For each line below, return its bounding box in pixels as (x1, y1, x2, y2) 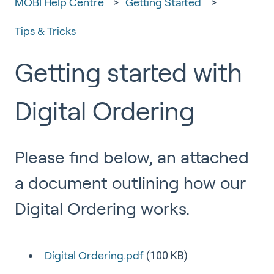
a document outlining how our (15, 173, 246, 193)
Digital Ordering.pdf (45, 250, 144, 262)
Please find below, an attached (15, 147, 249, 167)
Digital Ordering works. (15, 199, 190, 218)
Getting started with (15, 59, 242, 88)
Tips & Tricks (15, 25, 76, 38)
